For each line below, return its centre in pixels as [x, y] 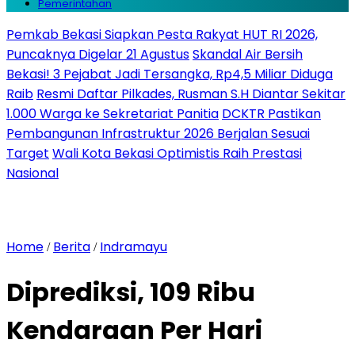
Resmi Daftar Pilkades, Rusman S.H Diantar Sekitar [191, 94]
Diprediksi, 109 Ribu [131, 292]
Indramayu [134, 247]
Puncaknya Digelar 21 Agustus [98, 54]
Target [28, 153]
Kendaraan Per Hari [134, 330]
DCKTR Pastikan [271, 114]
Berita [72, 247]
